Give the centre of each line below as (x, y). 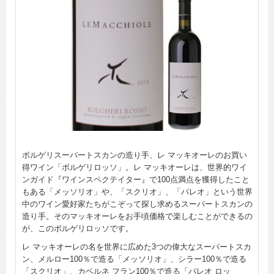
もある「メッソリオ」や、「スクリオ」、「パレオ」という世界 (137, 191)
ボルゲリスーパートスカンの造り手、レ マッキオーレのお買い (135, 155)
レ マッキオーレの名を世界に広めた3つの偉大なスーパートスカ (137, 246)
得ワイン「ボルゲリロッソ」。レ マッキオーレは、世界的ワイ (135, 167)
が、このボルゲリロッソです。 (78, 228)
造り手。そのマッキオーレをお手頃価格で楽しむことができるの (137, 216)
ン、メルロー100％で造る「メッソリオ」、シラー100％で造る (134, 259)
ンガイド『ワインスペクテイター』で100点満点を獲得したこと (136, 179)
